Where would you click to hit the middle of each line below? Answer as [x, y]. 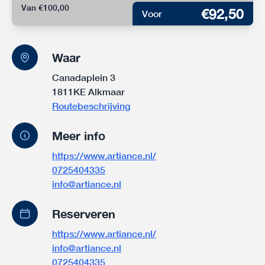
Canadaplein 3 [84, 77]
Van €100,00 [45, 7]
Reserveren [84, 214]
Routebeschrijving [91, 106]
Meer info [79, 135]
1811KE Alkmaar [88, 91]
